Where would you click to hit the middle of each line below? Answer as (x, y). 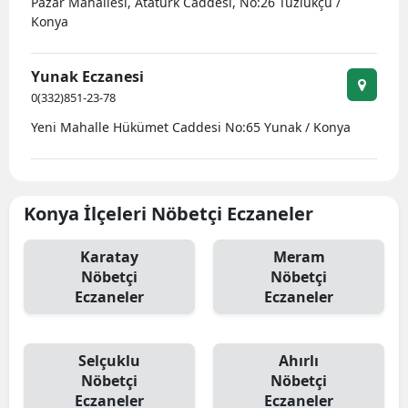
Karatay (109, 257)
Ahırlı (299, 361)
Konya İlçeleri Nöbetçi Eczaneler (168, 214)
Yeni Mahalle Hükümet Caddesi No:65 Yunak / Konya (191, 127)
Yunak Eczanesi (87, 76)
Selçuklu (109, 361)
